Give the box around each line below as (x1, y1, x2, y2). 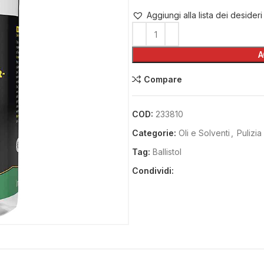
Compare (143, 74, 182, 84)
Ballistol (153, 147, 181, 157)
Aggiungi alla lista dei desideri (147, 10, 262, 20)
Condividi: (132, 166, 174, 176)
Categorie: (132, 128, 176, 138)
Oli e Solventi (179, 128, 230, 138)
